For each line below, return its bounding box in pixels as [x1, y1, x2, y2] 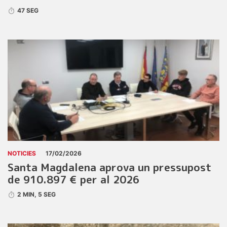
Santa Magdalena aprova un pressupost [8, 160, 211, 175]
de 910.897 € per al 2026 [8, 172, 139, 187]
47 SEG [17, 6, 39, 14]
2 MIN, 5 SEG [17, 190, 56, 198]
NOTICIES [8, 149, 36, 157]
